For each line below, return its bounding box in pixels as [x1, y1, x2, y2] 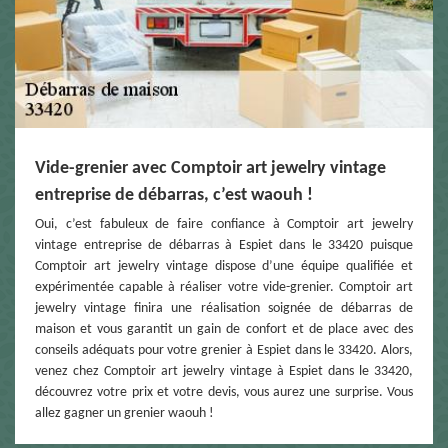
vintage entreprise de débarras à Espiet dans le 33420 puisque [35, 238, 413, 254]
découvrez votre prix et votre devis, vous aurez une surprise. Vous [35, 385, 413, 401]
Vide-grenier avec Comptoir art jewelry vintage [35, 159, 386, 179]
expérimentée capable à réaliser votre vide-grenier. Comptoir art [35, 280, 413, 296]
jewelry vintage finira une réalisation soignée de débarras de [35, 301, 413, 317]
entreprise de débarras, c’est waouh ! [35, 186, 313, 206]
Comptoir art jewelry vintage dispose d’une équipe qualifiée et [35, 259, 413, 275]
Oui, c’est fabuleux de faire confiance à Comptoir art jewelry [35, 217, 413, 233]
